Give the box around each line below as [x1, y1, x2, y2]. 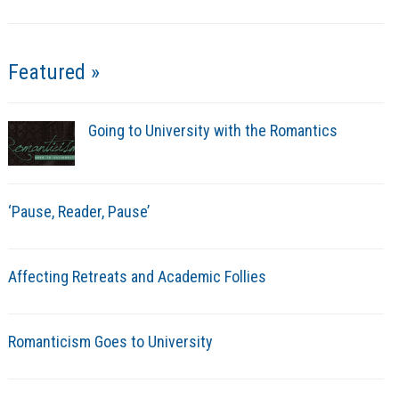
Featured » [7, 60, 100, 85]
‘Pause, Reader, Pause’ [7, 202, 150, 222]
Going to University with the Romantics [87, 121, 338, 141]
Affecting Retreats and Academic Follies [7, 267, 266, 287]
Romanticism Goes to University [7, 332, 213, 352]
